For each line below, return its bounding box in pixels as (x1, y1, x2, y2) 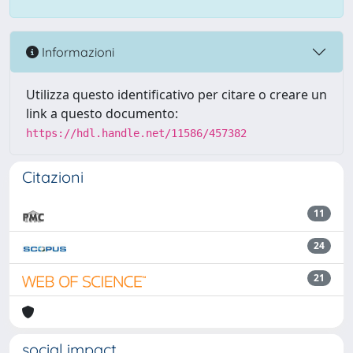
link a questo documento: (26, 105, 178, 122)
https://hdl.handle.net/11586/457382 (26, 127, 247, 139)
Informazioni (39, 43, 114, 60)
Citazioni (22, 167, 84, 187)
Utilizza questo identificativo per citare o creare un (26, 86, 327, 103)
